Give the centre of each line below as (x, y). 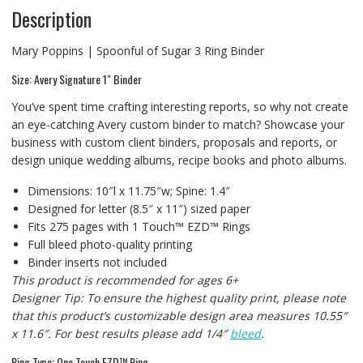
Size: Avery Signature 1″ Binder (76, 79)
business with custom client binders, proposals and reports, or (174, 142)
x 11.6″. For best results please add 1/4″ (120, 333)
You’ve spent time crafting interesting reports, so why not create (179, 106)
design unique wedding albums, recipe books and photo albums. (179, 160)
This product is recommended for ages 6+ (124, 280)
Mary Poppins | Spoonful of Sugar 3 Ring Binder (137, 50)
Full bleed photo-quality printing (109, 244)
